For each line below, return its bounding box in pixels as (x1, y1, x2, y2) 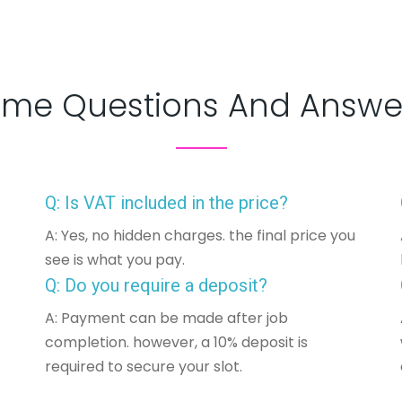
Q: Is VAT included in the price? (44, 192, 288, 214)
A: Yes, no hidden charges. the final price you (44, 225, 355, 246)
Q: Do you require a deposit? (44, 275, 267, 296)
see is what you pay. (44, 249, 185, 270)
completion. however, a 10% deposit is (44, 332, 308, 353)
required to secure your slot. (44, 356, 242, 377)
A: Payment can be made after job (44, 308, 288, 328)
